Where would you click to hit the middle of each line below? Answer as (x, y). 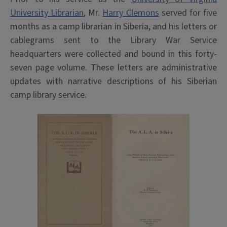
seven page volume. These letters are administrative (113, 67)
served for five (188, 13)
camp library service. (48, 95)
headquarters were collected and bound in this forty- (113, 54)
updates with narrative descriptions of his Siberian (113, 81)
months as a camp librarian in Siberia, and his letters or (113, 26)
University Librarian (47, 13)
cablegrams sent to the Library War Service (113, 40)
